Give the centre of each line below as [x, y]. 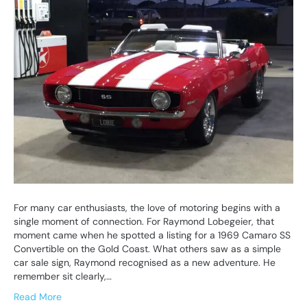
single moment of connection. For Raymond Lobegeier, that [144, 221]
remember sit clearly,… [63, 276]
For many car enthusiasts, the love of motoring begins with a [147, 207]
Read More [38, 296]
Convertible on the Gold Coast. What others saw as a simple [147, 248]
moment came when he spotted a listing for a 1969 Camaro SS [152, 235]
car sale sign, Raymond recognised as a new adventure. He [145, 262]
